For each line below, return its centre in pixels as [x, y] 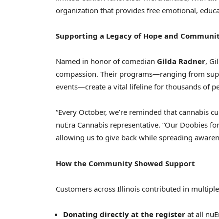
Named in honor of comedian [106, 61]
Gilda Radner [181, 61]
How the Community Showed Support [125, 163]
